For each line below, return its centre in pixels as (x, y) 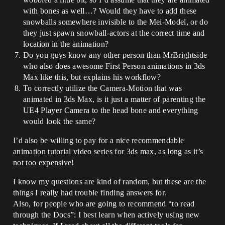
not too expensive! (44, 162)
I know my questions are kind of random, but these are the (110, 182)
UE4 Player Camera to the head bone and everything (111, 110)
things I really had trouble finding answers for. (90, 193)
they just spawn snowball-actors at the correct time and (114, 33)
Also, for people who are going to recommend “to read (104, 204)
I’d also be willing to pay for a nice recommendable (99, 140)
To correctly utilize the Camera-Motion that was (103, 88)
